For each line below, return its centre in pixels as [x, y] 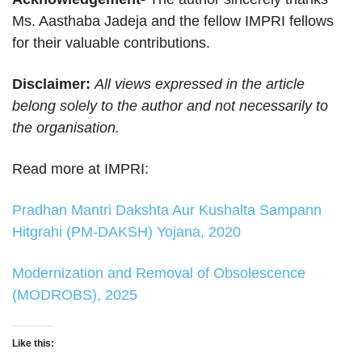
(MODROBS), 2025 [75, 295]
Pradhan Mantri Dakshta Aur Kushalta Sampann [167, 210]
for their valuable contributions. [111, 43]
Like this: [33, 344]
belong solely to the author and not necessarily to [170, 106]
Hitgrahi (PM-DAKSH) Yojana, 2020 [126, 232]
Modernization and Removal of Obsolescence [159, 274]
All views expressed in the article [198, 84]
